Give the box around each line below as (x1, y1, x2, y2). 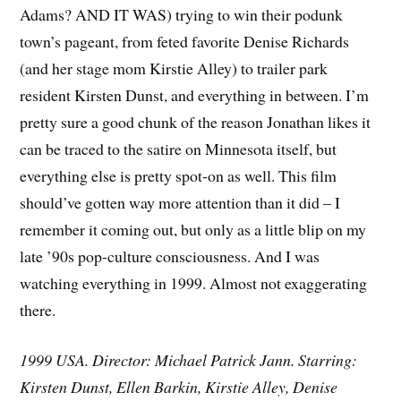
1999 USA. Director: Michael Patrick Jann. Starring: (20, 349, 358, 371)
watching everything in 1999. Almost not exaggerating (20, 271, 368, 294)
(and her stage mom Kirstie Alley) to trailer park (20, 56, 328, 79)
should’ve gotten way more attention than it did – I (20, 191, 341, 213)
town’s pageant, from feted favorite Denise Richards (20, 30, 350, 52)
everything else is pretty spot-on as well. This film (20, 164, 337, 186)
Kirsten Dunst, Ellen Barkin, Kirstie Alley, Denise (20, 376, 338, 398)
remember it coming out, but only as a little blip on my (20, 218, 367, 240)
